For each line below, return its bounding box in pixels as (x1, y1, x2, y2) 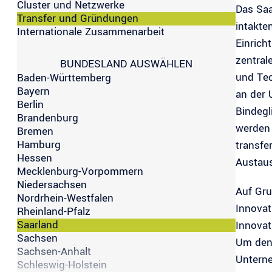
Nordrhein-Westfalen (17, 190, 114, 206)
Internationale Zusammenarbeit (17, 24, 165, 39)
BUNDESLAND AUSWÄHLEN (59, 56, 192, 72)
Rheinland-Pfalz (17, 203, 90, 219)
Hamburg (17, 137, 61, 152)
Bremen (17, 123, 53, 139)
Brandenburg (17, 110, 78, 126)
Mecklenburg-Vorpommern (17, 163, 143, 179)
